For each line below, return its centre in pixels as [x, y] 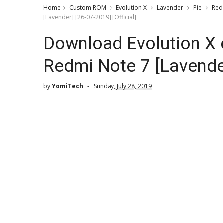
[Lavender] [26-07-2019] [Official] [90, 17]
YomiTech [67, 86]
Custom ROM [88, 8]
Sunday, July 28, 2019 [123, 86]
